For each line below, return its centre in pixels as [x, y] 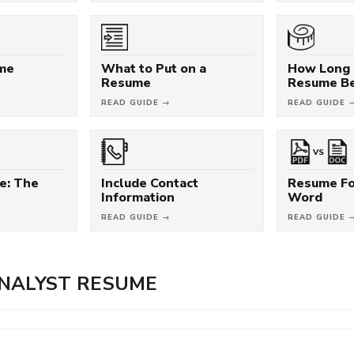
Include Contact [150, 183]
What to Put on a [154, 68]
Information [138, 197]
